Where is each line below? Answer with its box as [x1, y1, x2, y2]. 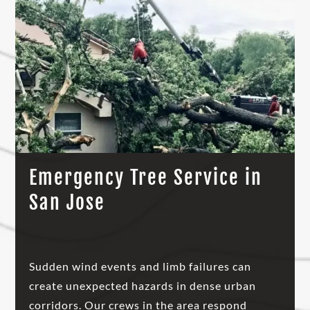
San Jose [29, 190, 106, 215]
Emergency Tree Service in [29, 165, 263, 190]
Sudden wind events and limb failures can [29, 259, 252, 273]
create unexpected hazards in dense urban [29, 279, 257, 293]
